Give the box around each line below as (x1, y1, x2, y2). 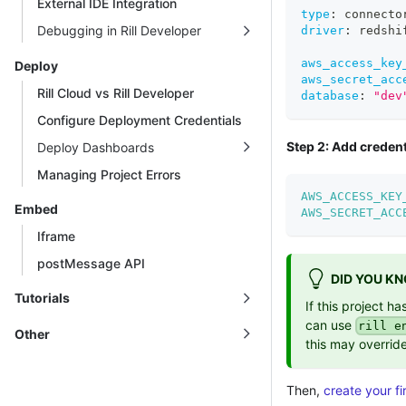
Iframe (37, 228, 75, 245)
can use (305, 316, 355, 333)
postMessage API (37, 256, 145, 272)
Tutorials (14, 290, 70, 306)
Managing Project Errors (37, 166, 181, 182)
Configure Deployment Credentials (37, 111, 242, 128)
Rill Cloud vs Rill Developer (37, 84, 194, 101)
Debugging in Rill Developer (37, 23, 201, 39)
